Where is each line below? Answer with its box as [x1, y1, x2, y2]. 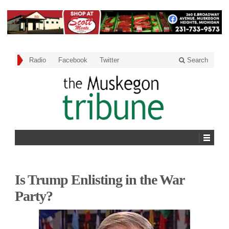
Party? [15, 188, 53, 204]
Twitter [100, 56, 119, 64]
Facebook [58, 56, 87, 64]
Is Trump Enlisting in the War [15, 171, 184, 188]
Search [185, 56, 208, 64]
